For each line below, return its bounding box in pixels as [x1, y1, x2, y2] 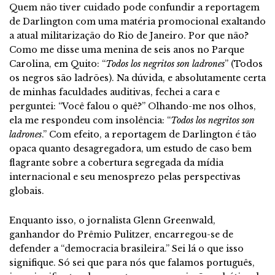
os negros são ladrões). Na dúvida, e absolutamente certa [9, 72, 266, 83]
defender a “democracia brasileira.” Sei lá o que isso [9, 242, 244, 254]
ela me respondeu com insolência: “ [9, 114, 171, 126]
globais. [9, 185, 44, 196]
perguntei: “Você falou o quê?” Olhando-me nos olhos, [9, 100, 256, 112]
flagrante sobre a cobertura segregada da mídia [9, 157, 223, 168]
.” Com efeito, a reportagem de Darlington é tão [42, 128, 257, 140]
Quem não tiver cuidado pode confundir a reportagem [9, 1, 260, 13]
